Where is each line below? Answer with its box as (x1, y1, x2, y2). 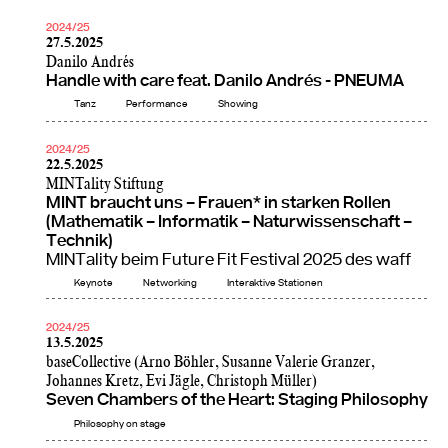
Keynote (74, 278, 113, 289)
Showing (218, 99, 258, 110)
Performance (126, 99, 188, 110)
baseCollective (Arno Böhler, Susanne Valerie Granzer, (46, 354, 375, 372)
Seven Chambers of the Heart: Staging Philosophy (46, 392, 428, 410)
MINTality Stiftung (46, 175, 164, 193)
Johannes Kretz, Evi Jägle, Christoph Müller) (46, 373, 317, 391)
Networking (143, 278, 197, 289)
